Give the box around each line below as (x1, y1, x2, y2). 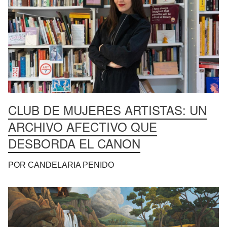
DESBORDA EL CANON (8, 134, 140, 152)
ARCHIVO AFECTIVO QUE (8, 117, 157, 135)
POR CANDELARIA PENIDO (8, 160, 114, 169)
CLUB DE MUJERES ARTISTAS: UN (8, 100, 207, 119)
